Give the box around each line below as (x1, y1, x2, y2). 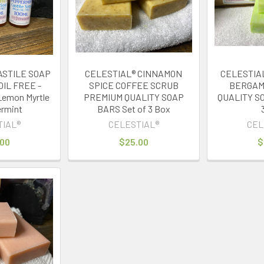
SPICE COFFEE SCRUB (88, 79, 179, 91)
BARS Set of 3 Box (97, 103, 170, 114)
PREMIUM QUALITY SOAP (83, 91, 184, 103)
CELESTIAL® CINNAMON (85, 67, 183, 79)
